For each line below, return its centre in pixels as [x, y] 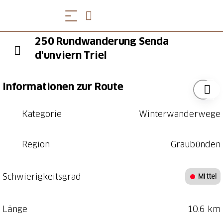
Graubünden [196, 144]
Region [36, 144]
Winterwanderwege [180, 114]
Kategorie [42, 114]
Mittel [207, 176]
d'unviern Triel [71, 55]
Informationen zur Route [63, 87]
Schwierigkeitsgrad [42, 176]
